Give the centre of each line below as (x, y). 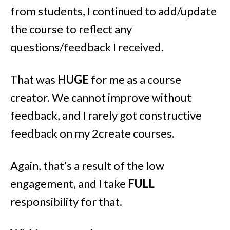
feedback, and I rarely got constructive (106, 115)
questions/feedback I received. (87, 47)
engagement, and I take (69, 183)
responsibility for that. (66, 201)
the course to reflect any (71, 29)
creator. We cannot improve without (101, 97)
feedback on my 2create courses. (92, 133)
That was (34, 79)
